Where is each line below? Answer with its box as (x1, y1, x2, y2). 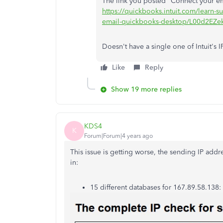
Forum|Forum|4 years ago (84, 132, 153, 140)
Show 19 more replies (111, 85, 182, 94)
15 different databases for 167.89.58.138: (90, 183, 221, 192)
